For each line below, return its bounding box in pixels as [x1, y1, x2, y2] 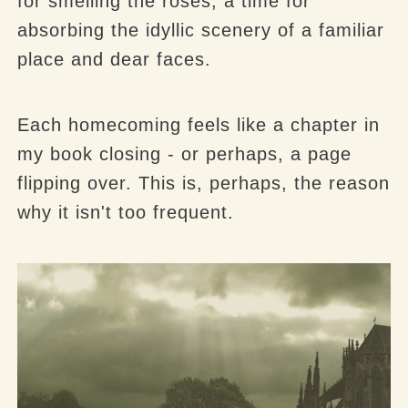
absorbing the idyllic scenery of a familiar [17, 19, 385, 40]
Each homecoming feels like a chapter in [17, 114, 381, 135]
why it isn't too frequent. [17, 201, 235, 222]
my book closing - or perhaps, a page [17, 143, 352, 164]
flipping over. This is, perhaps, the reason [17, 172, 391, 193]
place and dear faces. [17, 48, 212, 69]
